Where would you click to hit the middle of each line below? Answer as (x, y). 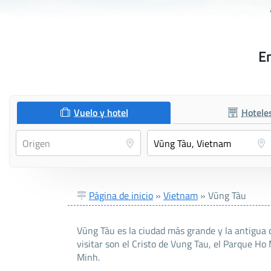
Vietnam (181, 196)
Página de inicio (121, 196)
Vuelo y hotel (101, 113)
